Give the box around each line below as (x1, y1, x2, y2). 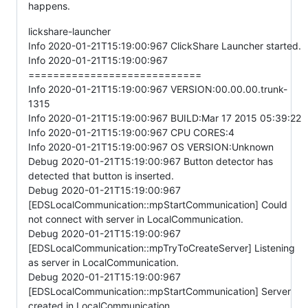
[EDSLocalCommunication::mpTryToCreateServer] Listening (28, 241, 295, 254)
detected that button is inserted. (28, 169, 174, 181)
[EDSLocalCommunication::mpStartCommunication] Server (28, 285, 291, 297)
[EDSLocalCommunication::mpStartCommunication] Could (28, 198, 287, 210)
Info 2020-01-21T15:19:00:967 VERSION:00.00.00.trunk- (28, 82, 287, 95)
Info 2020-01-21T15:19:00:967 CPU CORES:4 (28, 126, 234, 138)
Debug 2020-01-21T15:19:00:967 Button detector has (28, 155, 273, 167)
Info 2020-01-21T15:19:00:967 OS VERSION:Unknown (28, 140, 274, 153)
